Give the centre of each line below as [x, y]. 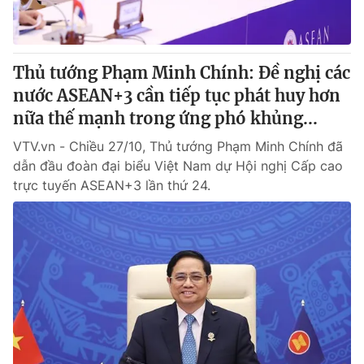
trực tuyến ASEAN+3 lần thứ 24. [112, 185]
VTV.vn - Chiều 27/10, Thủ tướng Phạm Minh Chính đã [178, 146]
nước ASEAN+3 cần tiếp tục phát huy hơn [177, 95]
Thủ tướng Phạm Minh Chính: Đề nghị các [182, 73]
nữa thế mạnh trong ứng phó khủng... [165, 118]
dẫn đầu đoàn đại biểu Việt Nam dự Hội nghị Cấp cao [178, 166]
